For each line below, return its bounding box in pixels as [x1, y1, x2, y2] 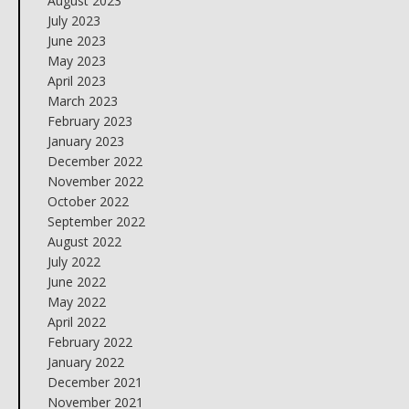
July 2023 [47, 12, 100, 29]
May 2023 [47, 52, 106, 69]
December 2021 [47, 373, 142, 391]
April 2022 [47, 313, 106, 330]
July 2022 [47, 253, 100, 270]
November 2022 [47, 173, 143, 190]
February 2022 [47, 333, 132, 351]
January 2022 [47, 353, 124, 371]
